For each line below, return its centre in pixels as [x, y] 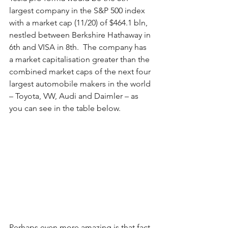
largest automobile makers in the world [81, 84]
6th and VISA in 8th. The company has [79, 47]
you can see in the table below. [67, 108]
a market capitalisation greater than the [80, 60]
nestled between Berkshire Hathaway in [81, 35]
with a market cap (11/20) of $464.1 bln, [79, 23]
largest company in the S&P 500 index [78, 11]
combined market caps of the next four [81, 72]
